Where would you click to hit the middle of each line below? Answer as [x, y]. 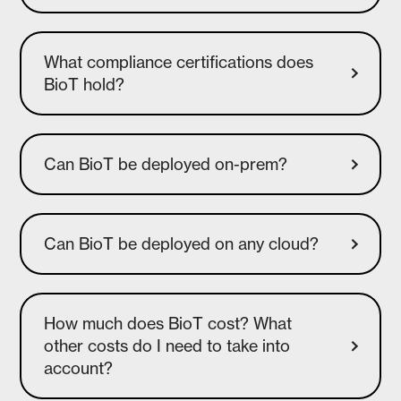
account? [79, 368]
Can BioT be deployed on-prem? [166, 164]
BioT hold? [85, 85]
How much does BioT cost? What [168, 324]
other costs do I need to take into [167, 346]
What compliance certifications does [179, 62]
